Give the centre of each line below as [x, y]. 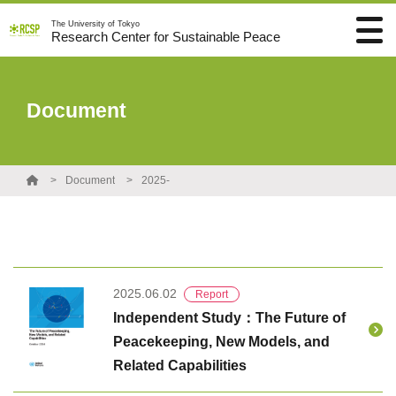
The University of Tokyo [95, 24]
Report [211, 294]
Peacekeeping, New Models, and [221, 342]
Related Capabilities [179, 366]
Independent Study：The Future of [229, 318]
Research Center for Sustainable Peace [166, 37]
